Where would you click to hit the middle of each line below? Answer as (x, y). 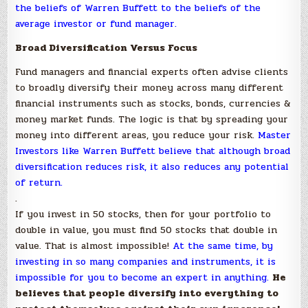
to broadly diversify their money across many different (150, 88)
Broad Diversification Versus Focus (107, 48)
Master (275, 135)
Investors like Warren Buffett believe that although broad (153, 151)
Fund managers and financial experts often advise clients (152, 72)
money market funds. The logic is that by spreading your (152, 119)
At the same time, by (223, 246)
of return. (39, 183)
